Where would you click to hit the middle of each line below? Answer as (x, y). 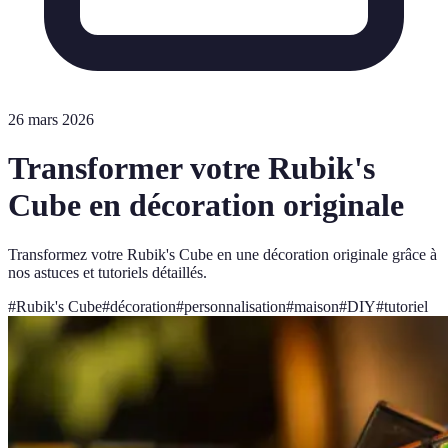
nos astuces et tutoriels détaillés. (107, 272)
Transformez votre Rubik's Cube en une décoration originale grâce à (222, 254)
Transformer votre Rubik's (191, 168)
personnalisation (235, 306)
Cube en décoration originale (206, 205)
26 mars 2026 (51, 119)
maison (316, 306)
